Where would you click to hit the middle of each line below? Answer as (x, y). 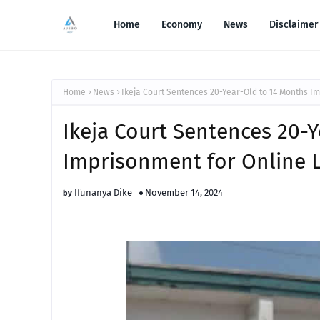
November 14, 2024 (184, 192)
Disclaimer (294, 25)
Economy (182, 25)
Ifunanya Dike (103, 192)
